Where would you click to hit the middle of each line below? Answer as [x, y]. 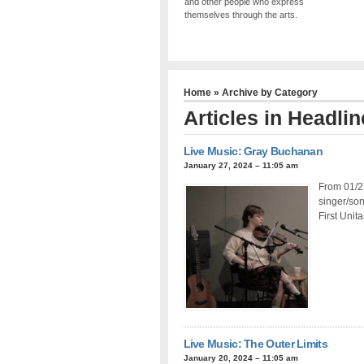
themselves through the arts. [241, 15]
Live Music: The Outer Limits [255, 343]
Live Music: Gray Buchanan [253, 151]
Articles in [235, 117]
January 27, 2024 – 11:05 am [240, 165]
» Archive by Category [264, 92]
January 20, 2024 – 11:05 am [240, 357]
